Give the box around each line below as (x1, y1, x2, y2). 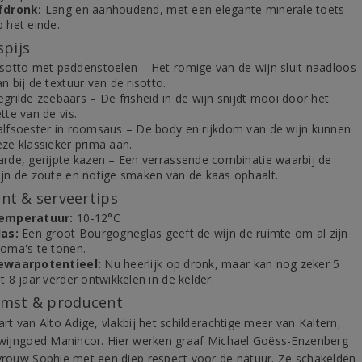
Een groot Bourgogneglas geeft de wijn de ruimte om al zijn (18, 225, 348, 241)
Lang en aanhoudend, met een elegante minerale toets (41, 2, 345, 17)
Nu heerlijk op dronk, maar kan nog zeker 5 (101, 256, 340, 271)
